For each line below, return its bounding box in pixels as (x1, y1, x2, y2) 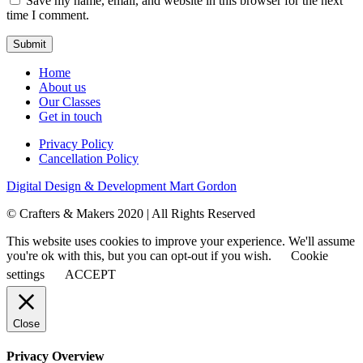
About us (39, 79, 86, 94)
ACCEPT (65, 267, 116, 281)
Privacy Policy (39, 136, 113, 151)
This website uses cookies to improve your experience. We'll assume (6, 233, 355, 248)
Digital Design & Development (6, 178, 169, 193)
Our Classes (39, 94, 100, 109)
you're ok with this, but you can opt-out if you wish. (6, 248, 275, 263)
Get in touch (39, 109, 102, 123)
